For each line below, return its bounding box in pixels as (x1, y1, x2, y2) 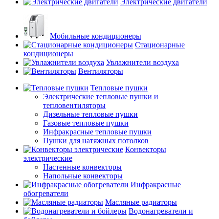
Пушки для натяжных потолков (43, 136, 149, 145)
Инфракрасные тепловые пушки (43, 128, 152, 136)
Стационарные (135, 41, 185, 49)
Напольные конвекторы (43, 172, 123, 180)
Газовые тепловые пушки (43, 119, 129, 127)
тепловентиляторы (43, 101, 106, 109)
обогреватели (23, 189, 68, 197)
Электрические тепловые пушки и (43, 92, 158, 101)
